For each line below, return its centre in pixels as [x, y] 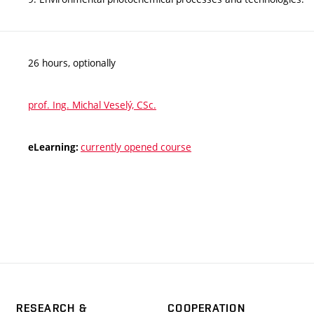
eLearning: [54, 147]
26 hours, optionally [72, 62]
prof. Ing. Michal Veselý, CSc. [92, 104]
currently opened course [136, 146]
